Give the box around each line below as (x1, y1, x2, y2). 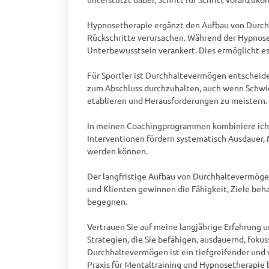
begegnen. (87, 196, 127, 207)
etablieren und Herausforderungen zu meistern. (87, 95, 267, 106)
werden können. (87, 145, 148, 156)
